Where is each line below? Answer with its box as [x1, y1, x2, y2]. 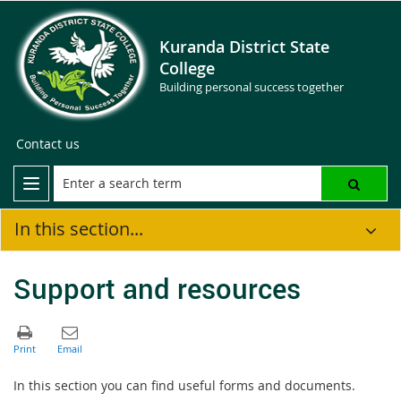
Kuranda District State [159, 36, 329, 57]
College [159, 57, 215, 79]
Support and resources [13, 269, 301, 307]
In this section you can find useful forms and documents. [13, 376, 355, 394]
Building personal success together [159, 79, 344, 95]
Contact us [16, 135, 80, 152]
